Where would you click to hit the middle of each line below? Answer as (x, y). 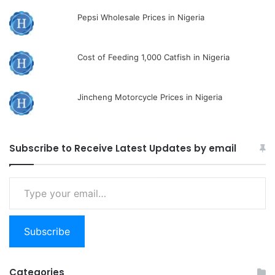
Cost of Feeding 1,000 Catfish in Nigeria (154, 57)
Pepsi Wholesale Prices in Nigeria (141, 17)
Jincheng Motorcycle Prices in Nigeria (150, 97)
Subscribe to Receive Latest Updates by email (123, 149)
